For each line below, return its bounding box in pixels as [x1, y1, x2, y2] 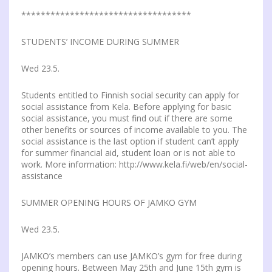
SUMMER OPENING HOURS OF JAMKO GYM [21, 197, 197, 208]
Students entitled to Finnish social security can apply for [21, 89, 239, 101]
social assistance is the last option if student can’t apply [21, 135, 239, 147]
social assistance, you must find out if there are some [21, 112, 233, 124]
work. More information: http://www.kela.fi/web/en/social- [21, 158, 248, 170]
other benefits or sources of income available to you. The [21, 124, 247, 135]
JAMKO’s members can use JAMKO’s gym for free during [21, 250, 242, 262]
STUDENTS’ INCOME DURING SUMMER [21, 36, 179, 47]
